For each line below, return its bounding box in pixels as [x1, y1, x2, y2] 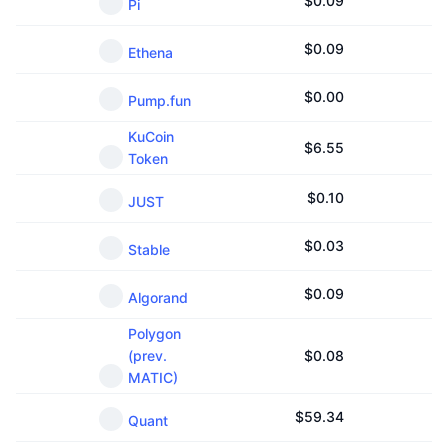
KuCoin [128, 128, 174, 145]
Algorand [128, 289, 188, 306]
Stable [128, 241, 170, 258]
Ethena [128, 44, 173, 61]
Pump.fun [128, 92, 191, 109]
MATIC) [128, 369, 178, 386]
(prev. [128, 347, 167, 364]
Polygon [128, 325, 181, 342]
